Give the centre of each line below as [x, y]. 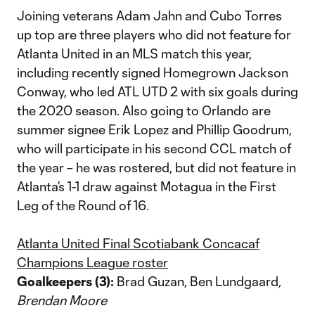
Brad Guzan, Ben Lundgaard [196, 281]
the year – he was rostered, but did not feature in [156, 167]
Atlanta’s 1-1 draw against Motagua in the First [147, 186]
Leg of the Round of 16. [83, 205]
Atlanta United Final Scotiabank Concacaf [138, 243]
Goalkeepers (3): [65, 281]
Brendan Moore [62, 300]
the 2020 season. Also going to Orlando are [144, 110]
